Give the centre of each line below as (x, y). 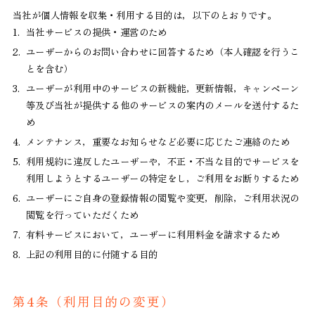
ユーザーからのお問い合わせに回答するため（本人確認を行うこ (162, 51)
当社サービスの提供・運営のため (96, 31)
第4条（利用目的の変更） (94, 301)
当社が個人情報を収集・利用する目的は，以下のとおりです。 (144, 14)
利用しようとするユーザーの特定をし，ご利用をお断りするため (162, 178)
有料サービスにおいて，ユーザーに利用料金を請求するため (153, 234)
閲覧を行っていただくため (82, 214)
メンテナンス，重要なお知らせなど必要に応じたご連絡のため (158, 141)
